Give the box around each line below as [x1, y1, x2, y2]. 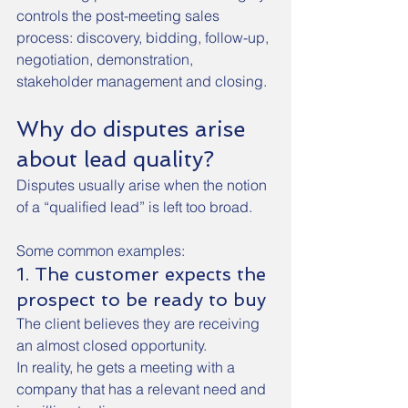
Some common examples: [16, 241, 185, 260]
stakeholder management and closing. [16, 72, 267, 90]
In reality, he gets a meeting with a [16, 358, 239, 376]
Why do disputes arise [16, 116, 251, 142]
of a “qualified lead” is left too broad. [16, 198, 252, 216]
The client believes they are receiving [16, 314, 263, 332]
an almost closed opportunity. [16, 336, 207, 354]
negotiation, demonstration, [16, 50, 197, 68]
